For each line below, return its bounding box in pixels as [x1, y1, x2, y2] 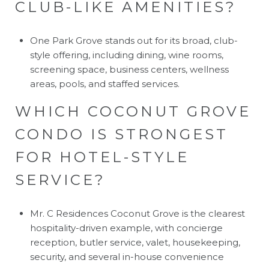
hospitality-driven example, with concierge [29, 222, 223, 234]
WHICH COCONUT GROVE [15, 102, 251, 120]
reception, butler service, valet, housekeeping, [29, 236, 240, 248]
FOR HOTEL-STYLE [15, 148, 189, 166]
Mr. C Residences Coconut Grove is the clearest [29, 207, 245, 219]
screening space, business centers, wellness [29, 63, 229, 75]
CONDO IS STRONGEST [15, 125, 228, 143]
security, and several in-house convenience [29, 250, 224, 262]
